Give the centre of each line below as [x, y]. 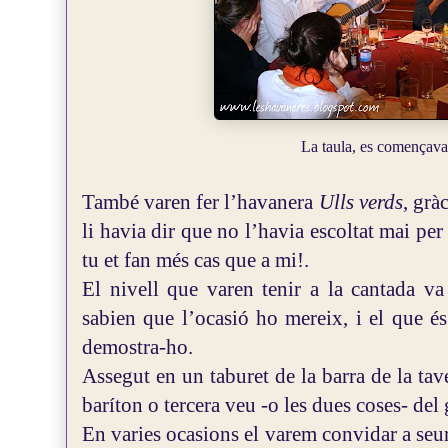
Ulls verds [360, 202]
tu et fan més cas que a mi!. [195, 260]
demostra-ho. [137, 347]
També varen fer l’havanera [200, 202]
